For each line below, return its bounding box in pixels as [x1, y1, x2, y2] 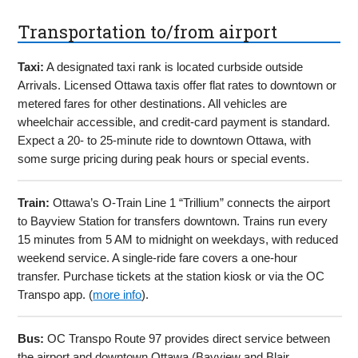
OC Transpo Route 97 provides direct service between [44, 332, 331, 346]
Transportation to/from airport [18, 19, 278, 43]
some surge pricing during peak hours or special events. [18, 152, 310, 166]
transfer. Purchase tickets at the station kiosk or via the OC [18, 269, 325, 284]
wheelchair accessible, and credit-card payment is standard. [18, 115, 331, 129]
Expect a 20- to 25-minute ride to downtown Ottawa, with [18, 133, 312, 148]
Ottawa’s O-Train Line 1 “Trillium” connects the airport [50, 196, 331, 210]
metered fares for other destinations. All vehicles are [18, 97, 288, 111]
